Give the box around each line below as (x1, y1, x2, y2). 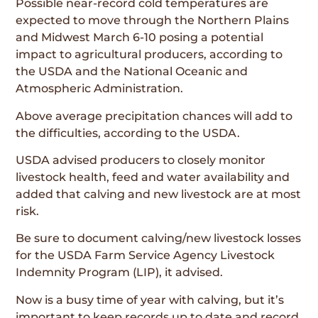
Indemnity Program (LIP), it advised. (16, 265, 224, 280)
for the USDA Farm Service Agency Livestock (16, 248, 275, 263)
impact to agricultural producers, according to (16, 48, 283, 62)
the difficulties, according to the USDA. (16, 126, 241, 140)
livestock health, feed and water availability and (16, 170, 290, 184)
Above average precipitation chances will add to (16, 109, 293, 123)
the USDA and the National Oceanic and (16, 65, 248, 79)
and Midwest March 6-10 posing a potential (16, 31, 264, 45)
